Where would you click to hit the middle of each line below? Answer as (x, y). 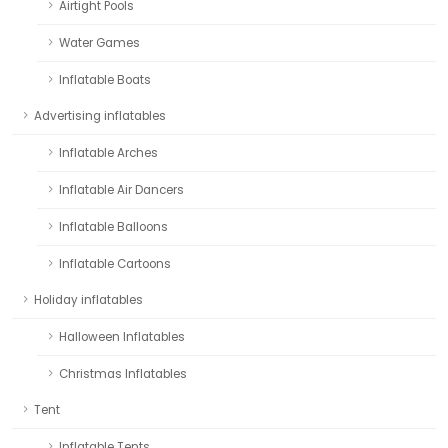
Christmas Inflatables (123, 373)
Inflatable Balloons (113, 226)
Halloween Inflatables (122, 336)
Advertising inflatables (100, 115)
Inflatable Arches (108, 152)
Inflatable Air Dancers (121, 189)
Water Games (99, 42)
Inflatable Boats (105, 79)
